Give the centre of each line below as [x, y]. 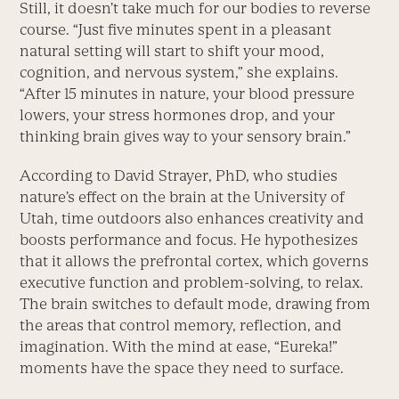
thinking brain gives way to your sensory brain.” [186, 136]
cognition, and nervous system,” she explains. [179, 72]
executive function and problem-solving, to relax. [192, 282]
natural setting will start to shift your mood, [172, 50]
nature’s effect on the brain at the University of [183, 196]
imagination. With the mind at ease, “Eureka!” [179, 346]
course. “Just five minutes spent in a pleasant [176, 29]
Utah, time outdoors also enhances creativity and [192, 218]
